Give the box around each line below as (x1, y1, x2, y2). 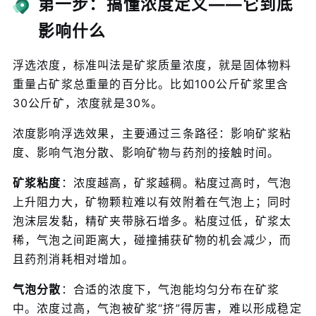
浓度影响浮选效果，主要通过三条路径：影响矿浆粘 (12, 126, 292, 140)
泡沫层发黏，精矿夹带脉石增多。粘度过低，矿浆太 (12, 213, 292, 228)
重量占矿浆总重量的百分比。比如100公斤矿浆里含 (12, 76, 289, 91)
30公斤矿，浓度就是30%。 (12, 95, 164, 110)
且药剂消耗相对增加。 (12, 251, 134, 266)
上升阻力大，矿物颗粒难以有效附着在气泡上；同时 (12, 194, 292, 209)
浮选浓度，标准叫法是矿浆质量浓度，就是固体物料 (12, 57, 292, 72)
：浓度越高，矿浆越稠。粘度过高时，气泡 (61, 175, 292, 190)
